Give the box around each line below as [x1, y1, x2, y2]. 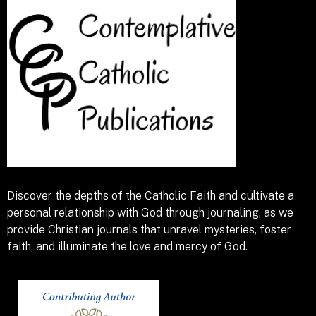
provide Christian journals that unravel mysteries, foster [7, 223, 291, 237]
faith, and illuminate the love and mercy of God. [7, 240, 248, 254]
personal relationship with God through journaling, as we [7, 206, 293, 220]
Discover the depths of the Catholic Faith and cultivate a [7, 189, 294, 203]
